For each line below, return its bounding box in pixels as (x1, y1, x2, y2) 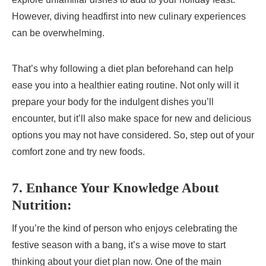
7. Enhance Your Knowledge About (12, 180, 219, 195)
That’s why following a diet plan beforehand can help (12, 63, 233, 74)
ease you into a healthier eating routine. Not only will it (12, 80, 239, 90)
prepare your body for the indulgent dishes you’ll (12, 96, 214, 107)
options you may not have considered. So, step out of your (12, 129, 254, 140)
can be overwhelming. (12, 27, 107, 38)
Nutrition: (12, 197, 72, 213)
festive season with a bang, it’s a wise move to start (12, 239, 226, 250)
